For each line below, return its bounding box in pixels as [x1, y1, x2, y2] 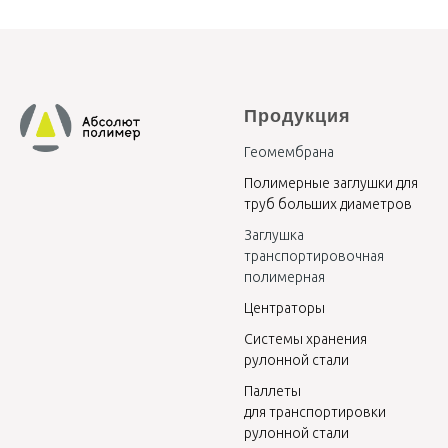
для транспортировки [244, 420, 386, 436]
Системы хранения [244, 347, 367, 363]
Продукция [244, 122, 351, 142]
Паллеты [244, 399, 301, 415]
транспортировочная [244, 264, 384, 280]
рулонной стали [244, 368, 349, 384]
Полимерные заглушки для [244, 191, 418, 207]
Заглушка [244, 243, 304, 259]
